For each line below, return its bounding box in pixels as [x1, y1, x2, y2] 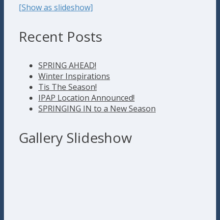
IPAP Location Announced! [38, 92, 135, 103]
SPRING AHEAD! [38, 59, 96, 71]
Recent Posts [19, 27, 102, 46]
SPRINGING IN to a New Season [38, 103, 156, 114]
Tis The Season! [38, 81, 97, 92]
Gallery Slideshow [19, 128, 132, 147]
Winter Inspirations [38, 70, 110, 82]
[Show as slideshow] [19, 1, 93, 13]
